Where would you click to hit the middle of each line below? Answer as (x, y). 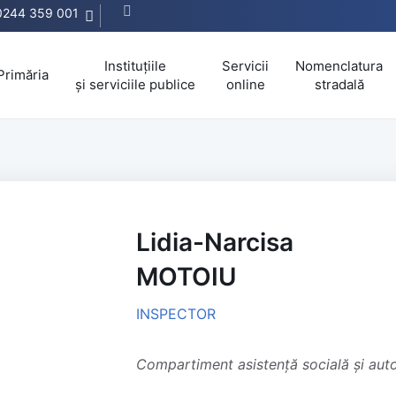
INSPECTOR (176, 313)
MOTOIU (187, 276)
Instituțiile (135, 65)
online (245, 84)
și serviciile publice (135, 84)
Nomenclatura (339, 65)
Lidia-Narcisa (215, 242)
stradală (339, 84)
